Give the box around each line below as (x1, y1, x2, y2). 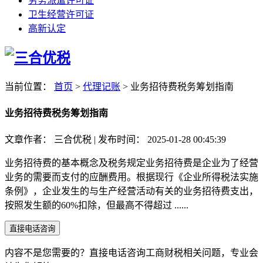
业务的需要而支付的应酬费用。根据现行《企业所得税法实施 (5, 172, 258, 183)
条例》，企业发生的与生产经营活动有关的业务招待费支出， (5, 186, 258, 197)
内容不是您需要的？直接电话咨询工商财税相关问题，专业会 (5, 248, 258, 258)
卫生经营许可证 (28, 9, 94, 19)
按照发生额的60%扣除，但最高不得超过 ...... (5, 200, 188, 211)
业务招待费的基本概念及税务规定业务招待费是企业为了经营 (5, 158, 258, 168)
